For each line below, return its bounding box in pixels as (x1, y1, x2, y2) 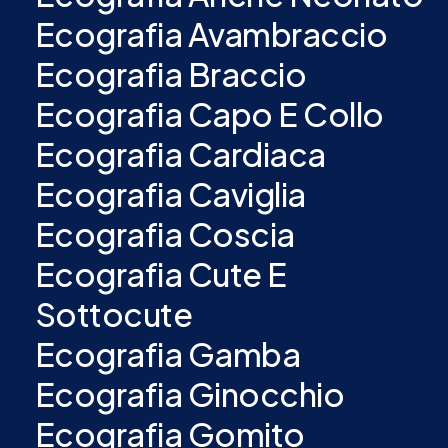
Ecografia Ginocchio (34, 374, 345, 414)
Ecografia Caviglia (34, 174, 306, 214)
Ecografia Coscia (34, 214, 295, 254)
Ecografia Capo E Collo (34, 94, 384, 134)
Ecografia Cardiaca (34, 134, 326, 174)
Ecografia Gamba (34, 334, 301, 374)
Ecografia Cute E (34, 254, 287, 294)
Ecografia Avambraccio (34, 14, 388, 54)
